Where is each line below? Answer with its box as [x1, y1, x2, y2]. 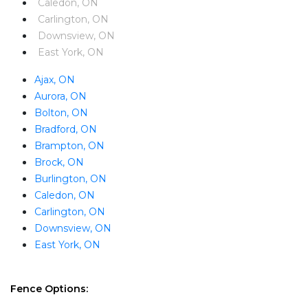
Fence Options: [10, 282, 88, 295]
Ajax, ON [34, 73, 75, 86]
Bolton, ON [34, 106, 88, 119]
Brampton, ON [34, 139, 104, 152]
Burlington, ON [34, 172, 107, 185]
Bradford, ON [34, 122, 100, 135]
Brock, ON [34, 155, 84, 168]
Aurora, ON [34, 89, 87, 102]
